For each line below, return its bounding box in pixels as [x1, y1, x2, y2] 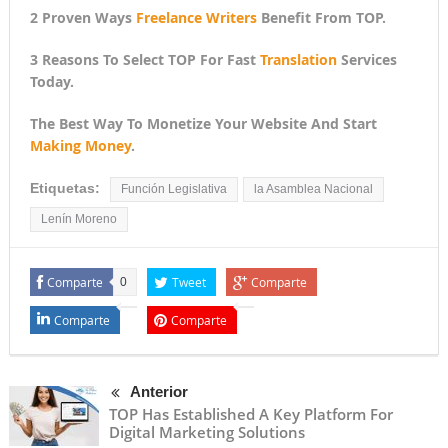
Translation [259, 50, 337, 70]
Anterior [129, 383, 188, 401]
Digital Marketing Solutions [108, 421, 305, 442]
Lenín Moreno [40, 212, 117, 227]
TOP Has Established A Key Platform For [108, 403, 393, 424]
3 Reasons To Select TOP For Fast [29, 50, 260, 70]
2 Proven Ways [29, 8, 136, 28]
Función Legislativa [120, 182, 227, 197]
